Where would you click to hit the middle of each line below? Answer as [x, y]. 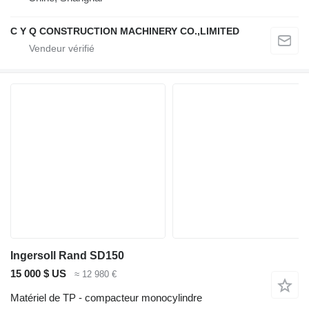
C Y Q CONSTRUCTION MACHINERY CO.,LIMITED [125, 31]
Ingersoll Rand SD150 [67, 256]
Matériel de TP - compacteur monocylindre [106, 297]
